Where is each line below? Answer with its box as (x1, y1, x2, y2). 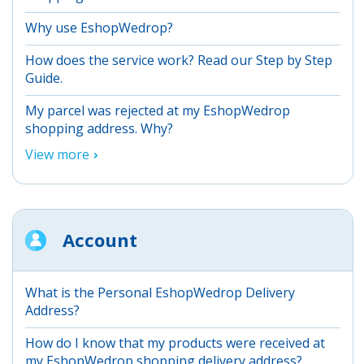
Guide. (25, 68, 63, 87)
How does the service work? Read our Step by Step (25, 50, 332, 69)
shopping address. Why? (25, 119, 173, 137)
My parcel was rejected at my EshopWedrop (25, 101, 290, 119)
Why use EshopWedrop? (25, 18, 173, 37)
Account (63, 227, 137, 252)
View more (25, 145, 89, 163)
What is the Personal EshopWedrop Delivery (25, 283, 295, 301)
